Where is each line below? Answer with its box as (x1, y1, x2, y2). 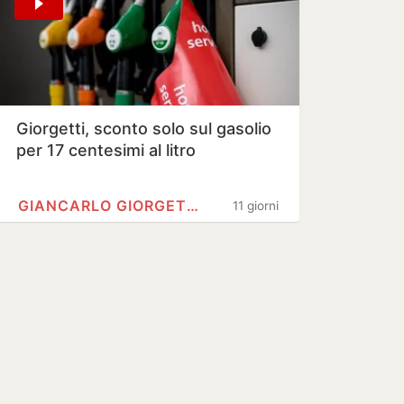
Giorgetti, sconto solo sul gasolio (16, 119, 271, 138)
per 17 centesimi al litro (16, 141, 196, 160)
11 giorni (233, 198, 279, 213)
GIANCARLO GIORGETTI (187, 197, 198, 215)
